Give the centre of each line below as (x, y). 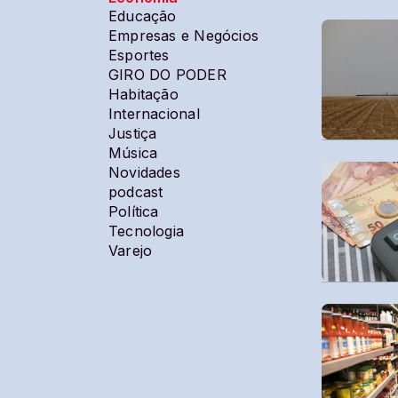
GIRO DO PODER (167, 75)
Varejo (131, 251)
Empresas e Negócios (183, 36)
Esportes (139, 56)
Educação (143, 16)
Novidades (144, 173)
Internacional (154, 114)
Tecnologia (147, 231)
